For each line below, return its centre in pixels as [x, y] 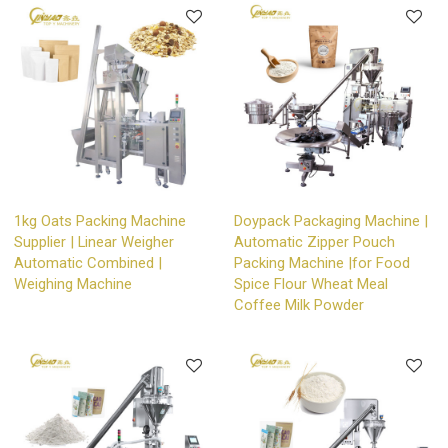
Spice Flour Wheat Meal [311, 284]
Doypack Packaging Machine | [331, 221]
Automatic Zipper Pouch [314, 242]
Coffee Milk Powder [299, 305]
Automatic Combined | [88, 263]
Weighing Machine [73, 284]
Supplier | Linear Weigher [94, 242]
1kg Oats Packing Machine [100, 221]
